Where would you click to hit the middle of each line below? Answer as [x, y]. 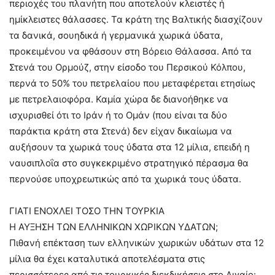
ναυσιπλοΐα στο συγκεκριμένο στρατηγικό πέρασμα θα [129, 163]
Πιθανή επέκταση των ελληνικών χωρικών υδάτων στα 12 [137, 242]
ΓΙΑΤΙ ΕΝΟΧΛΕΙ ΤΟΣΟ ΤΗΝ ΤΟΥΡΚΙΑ [87, 211]
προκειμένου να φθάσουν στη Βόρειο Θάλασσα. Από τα [130, 51]
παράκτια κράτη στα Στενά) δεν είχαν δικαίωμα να [121, 131]
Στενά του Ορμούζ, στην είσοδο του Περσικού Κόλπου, [127, 67]
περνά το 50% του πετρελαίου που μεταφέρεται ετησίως [132, 83]
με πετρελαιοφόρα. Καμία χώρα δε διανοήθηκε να [119, 99]
